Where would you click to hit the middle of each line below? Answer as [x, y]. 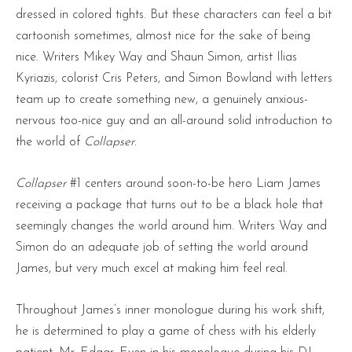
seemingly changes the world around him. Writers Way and [171, 226]
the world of [50, 142]
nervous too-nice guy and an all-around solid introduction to [174, 121]
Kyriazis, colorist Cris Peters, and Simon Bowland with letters [174, 78]
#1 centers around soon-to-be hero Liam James [193, 183]
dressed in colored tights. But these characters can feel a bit [174, 15]
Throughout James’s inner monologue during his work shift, [170, 310]
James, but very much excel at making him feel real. [152, 268]
